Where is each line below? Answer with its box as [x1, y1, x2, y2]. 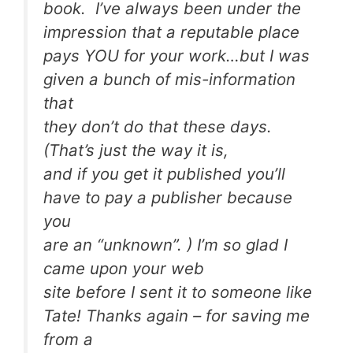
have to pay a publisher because [43, 188, 292, 208]
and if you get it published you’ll [43, 164, 285, 184]
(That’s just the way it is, [43, 140, 229, 161]
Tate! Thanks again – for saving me [43, 306, 310, 326]
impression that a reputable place [43, 22, 299, 43]
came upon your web [43, 258, 204, 279]
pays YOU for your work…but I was [43, 46, 310, 66]
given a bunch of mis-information [43, 69, 295, 90]
